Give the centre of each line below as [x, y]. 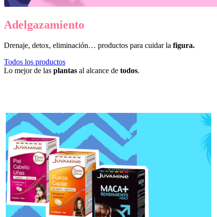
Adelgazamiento [44, 24]
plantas [65, 70]
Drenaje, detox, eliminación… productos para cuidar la [88, 45]
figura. [184, 45]
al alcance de [99, 70]
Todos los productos [35, 62]
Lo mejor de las [29, 70]
